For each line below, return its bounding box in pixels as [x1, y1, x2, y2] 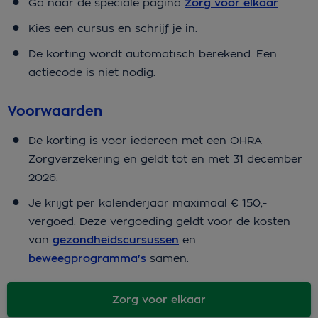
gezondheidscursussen [53, 232, 179, 247]
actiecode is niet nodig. [28, 65, 155, 79]
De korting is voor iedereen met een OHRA [28, 133, 262, 147]
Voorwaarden [7, 102, 102, 120]
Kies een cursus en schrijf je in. [28, 21, 197, 35]
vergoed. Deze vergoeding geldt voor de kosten [28, 214, 290, 228]
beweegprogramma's [28, 251, 146, 265]
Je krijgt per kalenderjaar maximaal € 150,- [28, 195, 267, 209]
